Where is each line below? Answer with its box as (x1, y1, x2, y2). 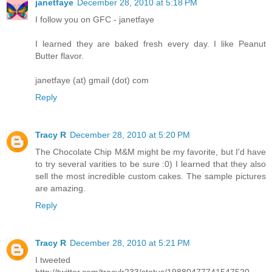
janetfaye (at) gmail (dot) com (35, 75, 149, 85)
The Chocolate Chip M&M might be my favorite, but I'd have (35, 146, 266, 157)
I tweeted (35, 254, 70, 265)
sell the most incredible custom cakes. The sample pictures (35, 171, 266, 181)
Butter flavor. (35, 50, 84, 61)
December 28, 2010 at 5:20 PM (70, 129, 190, 140)
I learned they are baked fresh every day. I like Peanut (35, 38, 266, 49)
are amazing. (35, 183, 86, 193)
